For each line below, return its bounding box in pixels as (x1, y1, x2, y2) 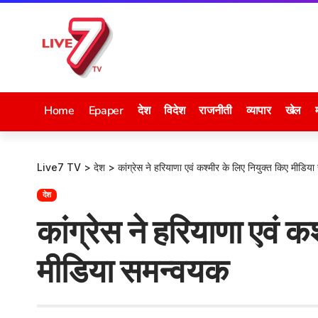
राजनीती (199, 103, 232, 119)
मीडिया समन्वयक (37, 250, 229, 290)
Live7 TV (37, 161, 81, 173)
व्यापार (246, 103, 271, 119)
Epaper (88, 103, 124, 119)
